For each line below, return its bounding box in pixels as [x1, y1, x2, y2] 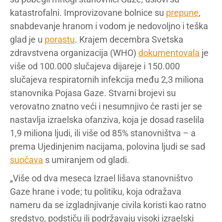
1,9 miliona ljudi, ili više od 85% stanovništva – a [10, 127, 196, 138]
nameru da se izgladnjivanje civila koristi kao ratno [10, 199, 206, 210]
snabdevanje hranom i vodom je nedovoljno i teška [10, 20, 208, 31]
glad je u [10, 34, 45, 45]
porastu [45, 34, 75, 45]
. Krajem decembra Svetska [75, 34, 183, 45]
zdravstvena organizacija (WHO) [10, 47, 138, 58]
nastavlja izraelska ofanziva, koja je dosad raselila [10, 114, 204, 125]
